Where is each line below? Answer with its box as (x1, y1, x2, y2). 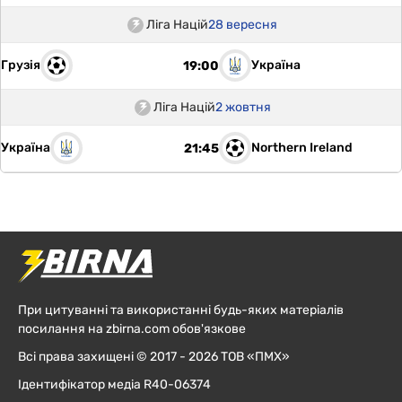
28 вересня (208, 17, 277, 33)
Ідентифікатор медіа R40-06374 (18, 376, 211, 392)
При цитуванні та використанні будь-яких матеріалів (18, 301, 344, 318)
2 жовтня (214, 100, 271, 116)
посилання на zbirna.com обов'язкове (18, 320, 246, 336)
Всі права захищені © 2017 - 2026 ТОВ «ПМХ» (18, 348, 290, 364)
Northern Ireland (250, 140, 353, 156)
